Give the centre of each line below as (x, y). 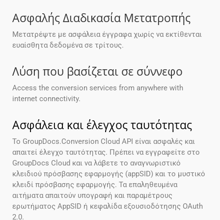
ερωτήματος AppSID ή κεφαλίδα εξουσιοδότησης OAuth (108, 206)
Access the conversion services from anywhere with (98, 88)
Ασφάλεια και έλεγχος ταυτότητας (102, 125)
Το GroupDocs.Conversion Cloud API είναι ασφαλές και (104, 142)
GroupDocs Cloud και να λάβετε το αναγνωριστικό (96, 163)
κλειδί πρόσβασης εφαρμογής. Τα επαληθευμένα (95, 185)
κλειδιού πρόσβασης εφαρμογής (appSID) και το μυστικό (109, 174)
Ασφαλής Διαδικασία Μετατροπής (101, 18)
